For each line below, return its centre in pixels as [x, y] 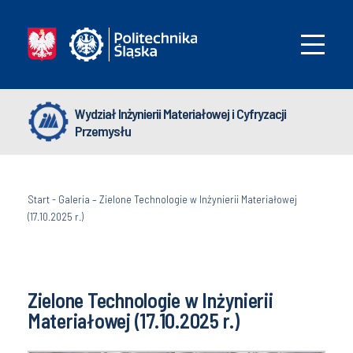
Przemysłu [103, 130]
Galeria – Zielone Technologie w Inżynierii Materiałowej [178, 199]
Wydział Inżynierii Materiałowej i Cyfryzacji [180, 113]
